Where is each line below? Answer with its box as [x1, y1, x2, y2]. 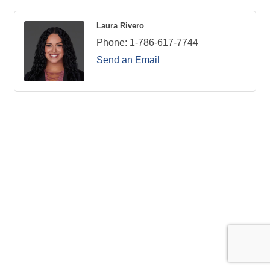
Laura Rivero [96, 21, 144, 31]
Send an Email [96, 55, 160, 66]
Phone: [96, 37, 127, 48]
